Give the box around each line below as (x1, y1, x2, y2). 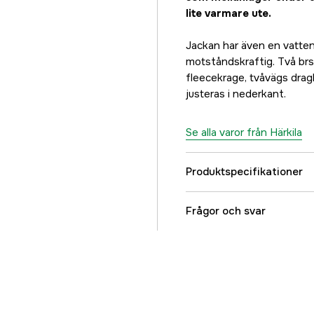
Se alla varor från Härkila (186, 125, 302, 139)
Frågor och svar (186, 204, 266, 218)
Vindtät (203, 237, 239, 251)
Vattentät (203, 272, 250, 286)
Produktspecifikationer (186, 165, 303, 179)
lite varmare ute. (186, 6, 274, 20)
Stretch (203, 202, 240, 216)
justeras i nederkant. (186, 87, 286, 101)
